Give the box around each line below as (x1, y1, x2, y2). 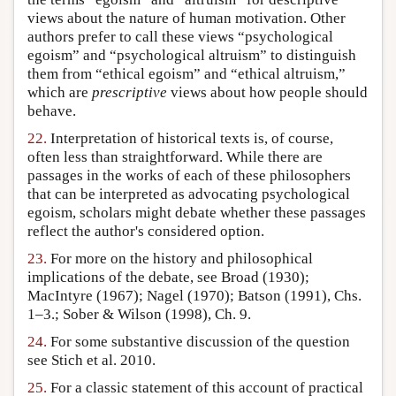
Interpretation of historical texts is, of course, (47, 130, 333, 148)
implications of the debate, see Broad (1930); (27, 269, 309, 286)
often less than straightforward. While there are (27, 148, 323, 166)
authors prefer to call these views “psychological (27, 28, 333, 46)
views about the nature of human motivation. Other (27, 10, 346, 27)
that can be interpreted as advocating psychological (27, 186, 350, 203)
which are (27, 84, 92, 102)
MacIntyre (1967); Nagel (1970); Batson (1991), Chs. (27, 287, 362, 305)
